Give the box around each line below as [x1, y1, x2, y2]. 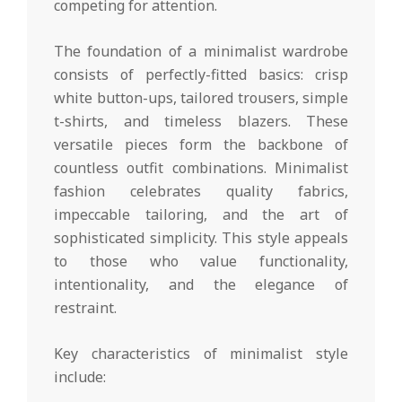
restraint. [54, 297, 117, 318]
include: [54, 366, 106, 387]
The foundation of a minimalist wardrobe [54, 40, 348, 61]
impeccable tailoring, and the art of [54, 204, 348, 224]
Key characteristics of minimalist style [54, 343, 348, 363]
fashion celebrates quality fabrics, [54, 180, 348, 201]
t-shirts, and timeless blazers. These [54, 110, 348, 131]
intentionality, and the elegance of [54, 274, 348, 294]
